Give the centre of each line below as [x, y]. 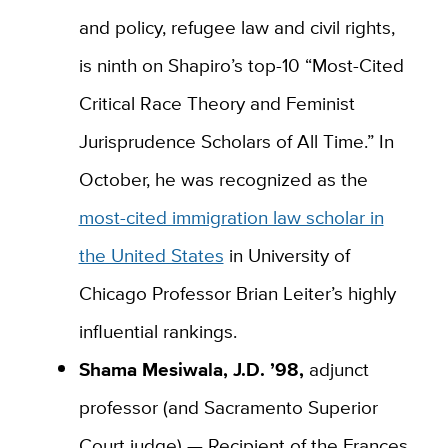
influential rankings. [157, 330]
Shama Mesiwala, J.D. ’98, [191, 368]
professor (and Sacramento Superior [228, 406]
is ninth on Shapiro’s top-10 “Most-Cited [241, 64]
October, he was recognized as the [223, 178]
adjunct [336, 368]
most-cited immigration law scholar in [231, 216]
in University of [286, 254]
